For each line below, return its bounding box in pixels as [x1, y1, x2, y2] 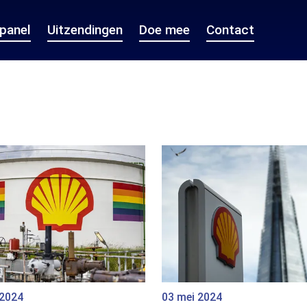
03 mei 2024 [162, 291, 222, 304]
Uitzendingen [47, 22, 123, 38]
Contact [206, 22, 254, 38]
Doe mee [139, 22, 190, 38]
